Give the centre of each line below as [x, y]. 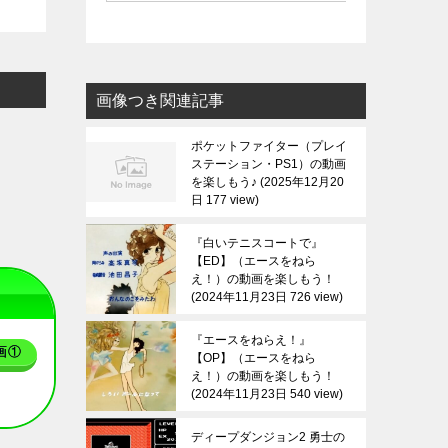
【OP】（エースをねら [253, 358]
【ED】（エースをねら [253, 261]
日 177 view [223, 200]
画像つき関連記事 [160, 100]
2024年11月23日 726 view [267, 297]
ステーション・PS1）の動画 [268, 164]
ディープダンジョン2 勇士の [268, 437]
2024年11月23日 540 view [267, 394]
